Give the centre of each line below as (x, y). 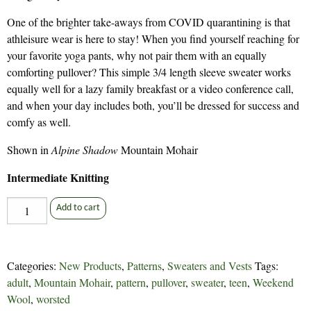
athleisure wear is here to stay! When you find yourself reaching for (153, 39)
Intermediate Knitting (58, 178)
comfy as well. (39, 122)
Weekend (273, 283)
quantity (22, 275)
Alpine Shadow (85, 150)
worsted (53, 299)
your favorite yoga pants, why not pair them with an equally (137, 56)
